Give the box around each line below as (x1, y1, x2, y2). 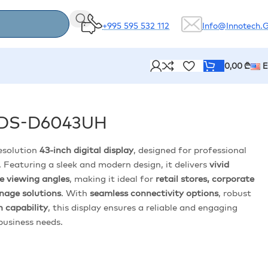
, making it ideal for (69, 172, 156, 184)
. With (60, 187, 90, 199)
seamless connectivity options (89, 187, 218, 199)
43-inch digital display (39, 144, 133, 156)
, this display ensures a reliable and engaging (47, 201, 237, 213)
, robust (218, 187, 251, 199)
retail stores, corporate (155, 172, 254, 184)
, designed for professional (133, 144, 246, 156)
